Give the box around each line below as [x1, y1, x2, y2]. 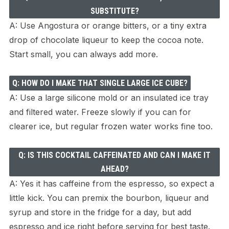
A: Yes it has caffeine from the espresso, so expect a [9, 178, 214, 189]
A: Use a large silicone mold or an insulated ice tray [9, 93, 209, 103]
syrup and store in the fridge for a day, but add [9, 207, 191, 218]
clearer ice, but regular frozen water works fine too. [9, 121, 213, 132]
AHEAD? [100, 164, 129, 174]
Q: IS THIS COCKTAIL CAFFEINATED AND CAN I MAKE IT [18, 150, 211, 161]
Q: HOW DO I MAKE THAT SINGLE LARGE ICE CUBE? [12, 78, 188, 88]
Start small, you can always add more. [9, 49, 158, 60]
